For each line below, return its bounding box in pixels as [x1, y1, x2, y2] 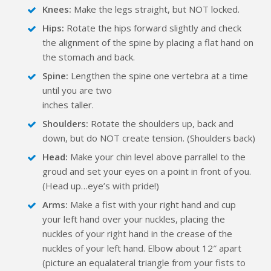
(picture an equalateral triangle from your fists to [42, 256, 246, 269]
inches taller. [42, 98, 94, 111]
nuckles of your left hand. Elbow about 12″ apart [42, 241, 241, 254]
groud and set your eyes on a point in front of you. [42, 165, 251, 177]
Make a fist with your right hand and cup [68, 198, 236, 211]
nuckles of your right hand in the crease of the [42, 227, 232, 240]
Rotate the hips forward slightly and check [64, 21, 241, 34]
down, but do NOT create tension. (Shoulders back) [42, 131, 255, 144]
